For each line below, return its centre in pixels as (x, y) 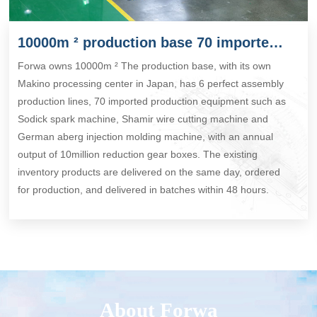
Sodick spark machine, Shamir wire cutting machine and (143, 119)
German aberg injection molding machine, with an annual (146, 136)
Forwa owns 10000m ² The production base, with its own (145, 65)
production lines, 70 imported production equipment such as (152, 101)
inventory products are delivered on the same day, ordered (149, 172)
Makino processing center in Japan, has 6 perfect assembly (151, 83)
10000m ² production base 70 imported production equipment (276, 42)
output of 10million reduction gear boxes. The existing (138, 154)
